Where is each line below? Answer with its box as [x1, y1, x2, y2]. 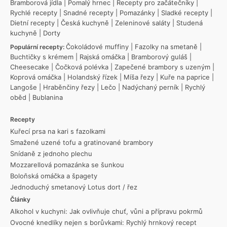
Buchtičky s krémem [10, 53, 73, 61]
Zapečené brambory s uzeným [115, 63, 210, 71]
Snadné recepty [63, 9, 113, 17]
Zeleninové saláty [115, 19, 170, 27]
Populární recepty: [10, 43, 66, 51]
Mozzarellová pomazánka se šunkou [10, 161, 124, 169]
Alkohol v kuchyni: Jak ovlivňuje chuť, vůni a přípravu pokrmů [10, 207, 203, 216]
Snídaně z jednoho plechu [10, 149, 92, 158]
